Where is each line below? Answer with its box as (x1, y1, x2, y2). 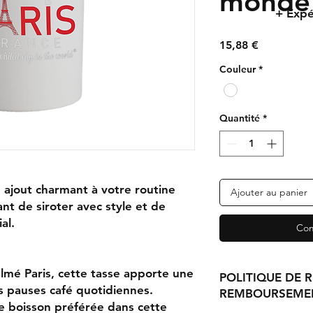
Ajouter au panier (231, 186, 307, 199)
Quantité (219, 112, 260, 125)
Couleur (219, 63, 256, 75)
